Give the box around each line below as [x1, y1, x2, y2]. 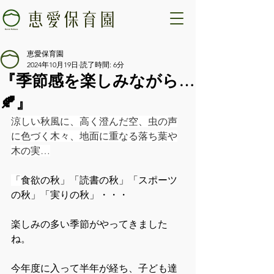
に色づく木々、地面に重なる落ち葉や [11, 130, 177, 142]
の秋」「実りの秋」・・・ [11, 189, 128, 201]
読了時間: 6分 [80, 60, 124, 69]
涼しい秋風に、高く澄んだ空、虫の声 [11, 116, 177, 127]
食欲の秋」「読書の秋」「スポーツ [21, 174, 177, 186]
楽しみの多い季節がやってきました [11, 218, 168, 230]
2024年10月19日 [27, 60, 78, 69]
